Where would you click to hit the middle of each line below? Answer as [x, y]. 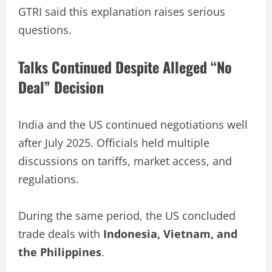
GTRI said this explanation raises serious [122, 11]
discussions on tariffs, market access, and [125, 161]
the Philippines [60, 252]
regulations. [49, 179]
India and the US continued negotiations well [133, 124]
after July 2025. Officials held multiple [114, 142]
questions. [45, 29]
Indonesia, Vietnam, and [170, 233]
